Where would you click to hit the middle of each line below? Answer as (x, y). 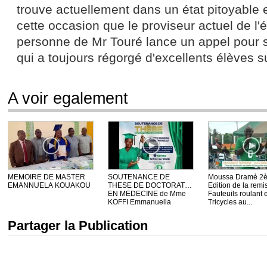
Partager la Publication (78, 226)
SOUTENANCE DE (139, 177)
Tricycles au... (230, 202)
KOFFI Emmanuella (139, 202)
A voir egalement (68, 98)
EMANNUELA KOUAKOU (49, 185)
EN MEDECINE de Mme (147, 194)
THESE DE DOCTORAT (146, 185)
